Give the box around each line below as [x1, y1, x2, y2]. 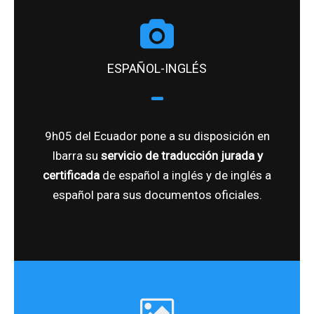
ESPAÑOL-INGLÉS [107, 60, 207, 76]
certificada [43, 168, 100, 182]
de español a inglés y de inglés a [100, 168, 271, 182]
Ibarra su [51, 148, 101, 163]
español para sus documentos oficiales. [52, 187, 262, 202]
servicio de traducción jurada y [100, 148, 263, 163]
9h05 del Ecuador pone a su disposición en [44, 128, 270, 143]
